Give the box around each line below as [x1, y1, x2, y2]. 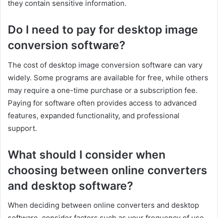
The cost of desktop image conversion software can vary [8, 60, 202, 70]
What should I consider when [8, 147, 165, 162]
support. [8, 123, 37, 133]
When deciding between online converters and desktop [8, 200, 199, 210]
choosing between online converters [8, 163, 207, 177]
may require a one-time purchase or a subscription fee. [8, 85, 198, 95]
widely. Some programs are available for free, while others [8, 73, 208, 82]
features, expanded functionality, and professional [8, 110, 180, 120]
